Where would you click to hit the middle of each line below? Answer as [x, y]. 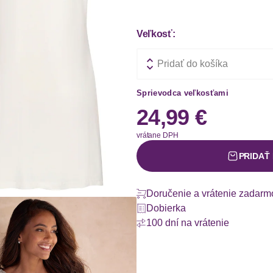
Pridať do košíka [193, 64]
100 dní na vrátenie [188, 223]
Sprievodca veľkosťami [183, 93]
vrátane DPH [158, 135]
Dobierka [166, 208]
